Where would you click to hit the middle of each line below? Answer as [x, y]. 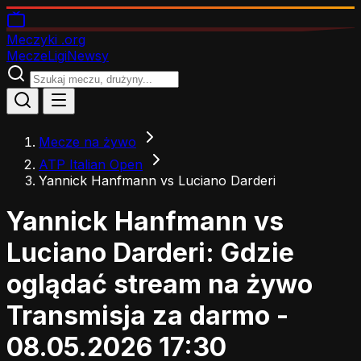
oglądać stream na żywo [160, 284]
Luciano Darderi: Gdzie [150, 253]
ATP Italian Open [91, 164]
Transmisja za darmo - [147, 316]
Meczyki [32, 39]
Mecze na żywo [87, 142]
